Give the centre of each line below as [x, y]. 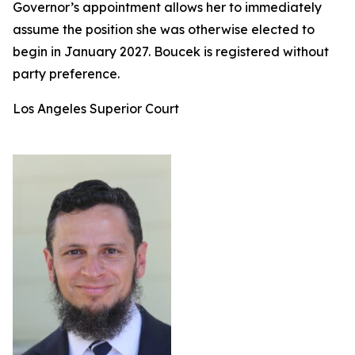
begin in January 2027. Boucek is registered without [171, 52]
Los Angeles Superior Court [97, 109]
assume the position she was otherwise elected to [164, 29]
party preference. [68, 74]
